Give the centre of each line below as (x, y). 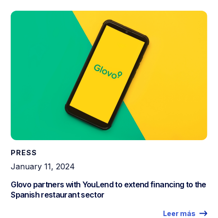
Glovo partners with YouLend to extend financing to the (109, 185)
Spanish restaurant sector (58, 195)
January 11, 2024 (43, 167)
